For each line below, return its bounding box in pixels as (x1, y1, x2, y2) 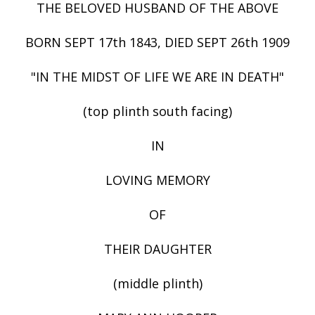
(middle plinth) (112, 275, 202, 292)
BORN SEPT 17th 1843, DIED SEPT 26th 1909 (25, 34, 290, 51)
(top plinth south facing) (83, 103, 232, 120)
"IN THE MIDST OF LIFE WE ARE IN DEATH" (31, 68, 284, 86)
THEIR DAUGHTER (103, 240, 212, 258)
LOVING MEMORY (105, 172, 210, 189)
